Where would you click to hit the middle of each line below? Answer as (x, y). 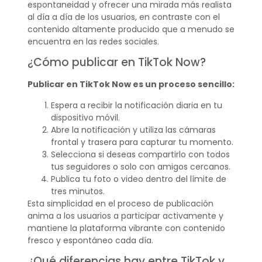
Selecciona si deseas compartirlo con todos (140, 154)
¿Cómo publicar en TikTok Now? (116, 63)
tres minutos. (77, 191)
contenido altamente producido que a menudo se (131, 29)
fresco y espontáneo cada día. (90, 240)
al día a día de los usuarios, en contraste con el (123, 17)
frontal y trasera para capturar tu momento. (142, 142)
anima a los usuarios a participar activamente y (125, 216)
